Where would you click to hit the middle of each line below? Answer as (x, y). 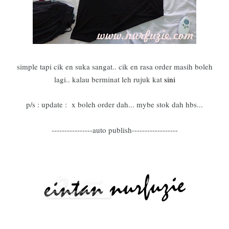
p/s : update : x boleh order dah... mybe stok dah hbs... (114, 104)
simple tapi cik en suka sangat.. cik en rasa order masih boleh (114, 66)
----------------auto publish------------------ (114, 130)
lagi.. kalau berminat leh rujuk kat (109, 79)
